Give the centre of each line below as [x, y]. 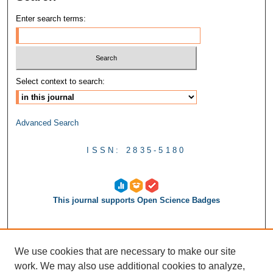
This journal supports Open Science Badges [136, 200]
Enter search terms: [51, 19]
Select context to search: [61, 81]
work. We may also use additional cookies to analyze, [130, 266]
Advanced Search [48, 122]
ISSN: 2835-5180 [136, 150]
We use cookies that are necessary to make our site [125, 251]
